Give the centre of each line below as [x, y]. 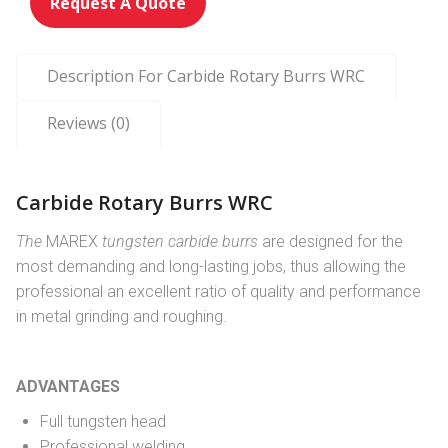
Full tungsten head [103, 422]
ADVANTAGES [68, 387]
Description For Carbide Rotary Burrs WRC [206, 76]
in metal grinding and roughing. [121, 317]
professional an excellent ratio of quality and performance [218, 292]
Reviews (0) [88, 123]
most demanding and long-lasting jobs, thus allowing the [211, 267]
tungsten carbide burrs [182, 242]
